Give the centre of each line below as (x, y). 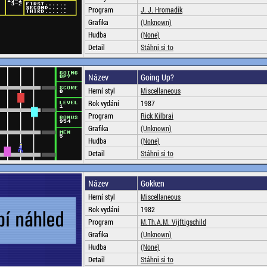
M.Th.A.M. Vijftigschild (173, 222)
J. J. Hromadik (162, 10)
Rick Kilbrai (157, 116)
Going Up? (157, 77)
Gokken (153, 183)
